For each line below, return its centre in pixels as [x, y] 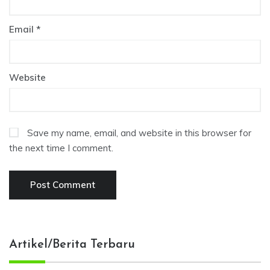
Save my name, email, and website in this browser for [139, 133]
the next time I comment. [61, 148]
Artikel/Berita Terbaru [72, 244]
